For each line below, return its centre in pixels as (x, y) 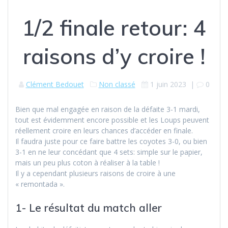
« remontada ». (40, 184)
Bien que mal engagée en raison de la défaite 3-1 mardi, (108, 109)
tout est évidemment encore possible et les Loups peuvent (112, 120)
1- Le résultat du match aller (89, 207)
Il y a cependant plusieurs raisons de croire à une (95, 173)
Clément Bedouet (55, 84)
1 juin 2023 (168, 84)
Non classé (117, 84)
